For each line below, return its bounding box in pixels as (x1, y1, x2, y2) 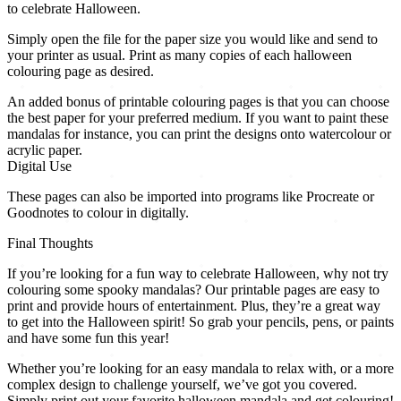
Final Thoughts (7, 235, 93, 252)
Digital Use (7, 158, 72, 175)
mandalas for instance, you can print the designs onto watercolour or (7, 126, 391, 142)
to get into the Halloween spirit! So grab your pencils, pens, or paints (7, 314, 394, 330)
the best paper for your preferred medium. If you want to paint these (7, 110, 388, 126)
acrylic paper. (7, 142, 82, 158)
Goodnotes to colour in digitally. (7, 205, 189, 221)
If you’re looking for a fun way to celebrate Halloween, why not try (7, 266, 388, 282)
